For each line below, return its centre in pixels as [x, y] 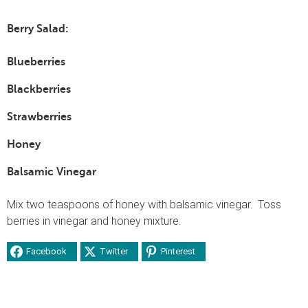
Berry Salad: [38, 29]
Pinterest [178, 252]
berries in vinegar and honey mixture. [94, 221]
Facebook [46, 252]
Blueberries [36, 62]
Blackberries [39, 89]
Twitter [114, 252]
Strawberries [39, 117]
